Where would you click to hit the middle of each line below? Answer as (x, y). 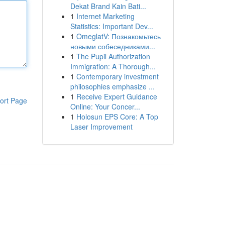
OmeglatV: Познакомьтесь (118, 36)
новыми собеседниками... (113, 46)
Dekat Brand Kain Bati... (108, 6)
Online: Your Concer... (105, 106)
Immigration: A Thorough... (113, 66)
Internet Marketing (105, 16)
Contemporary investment (117, 76)
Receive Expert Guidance (117, 96)
